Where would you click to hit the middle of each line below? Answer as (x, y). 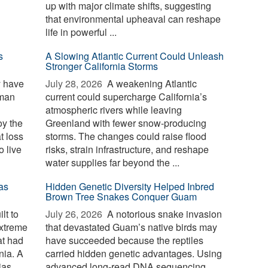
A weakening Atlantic (151, 83)
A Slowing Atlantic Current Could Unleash (135, 56)
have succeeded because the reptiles (125, 240)
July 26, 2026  (75, 214)
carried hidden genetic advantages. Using (134, 253)
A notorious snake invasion (164, 214)
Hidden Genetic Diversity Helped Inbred (130, 186)
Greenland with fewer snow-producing (126, 123)
